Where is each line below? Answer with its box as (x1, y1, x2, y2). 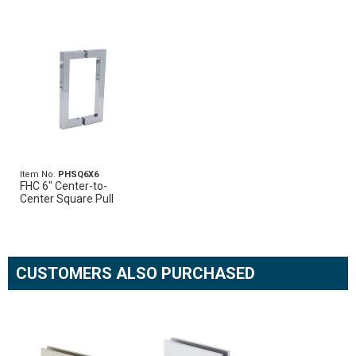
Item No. (20, 169, 58, 180)
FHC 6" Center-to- (20, 180, 107, 193)
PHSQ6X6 (58, 169, 99, 180)
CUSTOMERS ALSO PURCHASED (16, 264, 255, 284)
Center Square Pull (20, 192, 114, 206)
